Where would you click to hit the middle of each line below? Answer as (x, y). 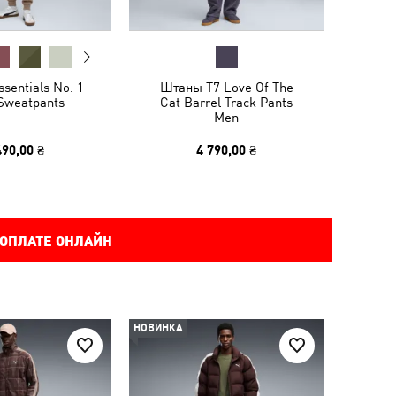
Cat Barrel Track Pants (226, 102)
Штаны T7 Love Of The (226, 87)
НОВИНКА (158, 328)
